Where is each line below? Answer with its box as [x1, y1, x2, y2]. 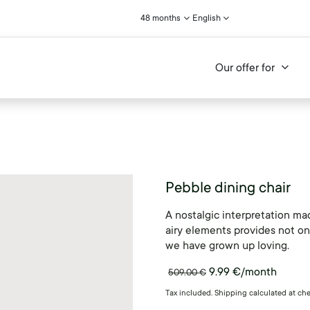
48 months [140, 12, 181, 24]
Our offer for [215, 61, 275, 75]
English [192, 12, 221, 24]
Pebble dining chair [165, 179, 291, 197]
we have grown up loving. [165, 239, 289, 253]
